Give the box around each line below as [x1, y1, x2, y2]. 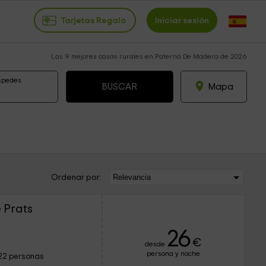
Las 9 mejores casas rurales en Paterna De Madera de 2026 [51, 53, 247, 60]
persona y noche [147, 250, 201, 257]
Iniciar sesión [155, 15, 209, 25]
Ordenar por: [50, 173, 102, 182]
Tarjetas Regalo [61, 15, 126, 25]
